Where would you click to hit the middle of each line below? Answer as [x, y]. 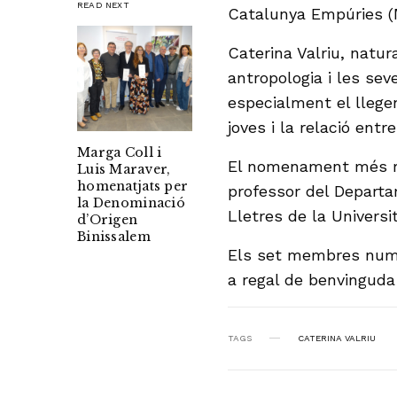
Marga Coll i [120, 153]
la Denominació [131, 203]
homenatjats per [133, 187]
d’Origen [108, 220]
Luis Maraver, [124, 170]
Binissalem [114, 237]
